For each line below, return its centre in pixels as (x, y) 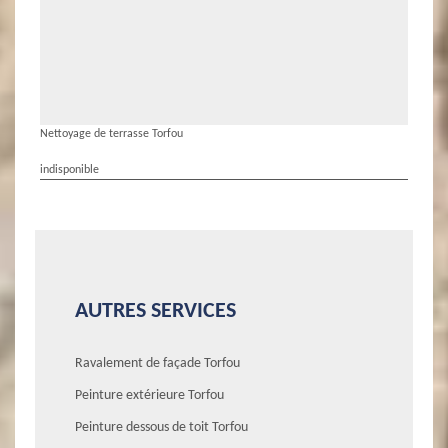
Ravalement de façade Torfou (157, 363)
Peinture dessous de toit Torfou (161, 427)
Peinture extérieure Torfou (149, 395)
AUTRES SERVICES (155, 311)
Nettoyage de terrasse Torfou (111, 133)
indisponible (69, 169)
